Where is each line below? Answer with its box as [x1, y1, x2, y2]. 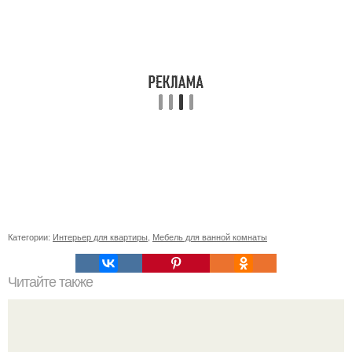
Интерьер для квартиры [53, 230, 148, 244]
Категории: [8, 230, 53, 244]
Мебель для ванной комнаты [152, 230, 267, 244]
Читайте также [8, 274, 93, 291]
